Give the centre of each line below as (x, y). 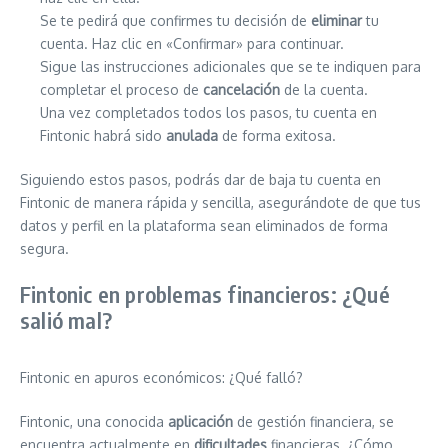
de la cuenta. (324, 89)
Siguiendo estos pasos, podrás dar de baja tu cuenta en (200, 179)
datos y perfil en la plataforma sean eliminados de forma (204, 225)
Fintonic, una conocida (94, 421)
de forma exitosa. (277, 135)
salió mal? (66, 320)
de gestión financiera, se (313, 421)
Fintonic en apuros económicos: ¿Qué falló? (161, 377)
